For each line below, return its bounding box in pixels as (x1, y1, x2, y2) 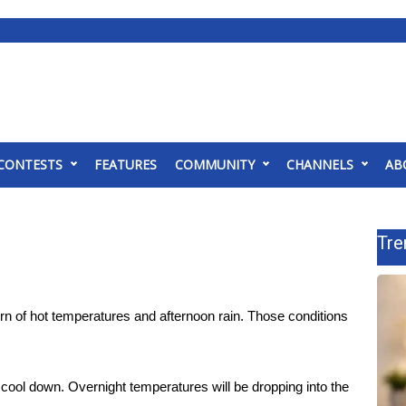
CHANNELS (286, 156, 353, 173)
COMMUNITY (175, 156, 255, 173)
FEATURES (94, 156, 157, 173)
